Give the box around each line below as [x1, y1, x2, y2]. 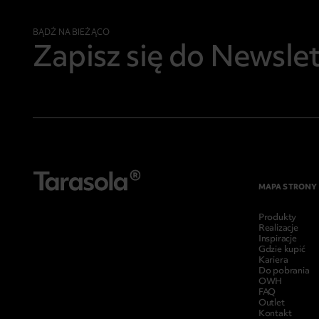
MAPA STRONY [258, 182, 318, 192]
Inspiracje [258, 232, 297, 244]
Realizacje [258, 221, 298, 234]
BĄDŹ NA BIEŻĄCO [33, 26, 110, 38]
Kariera [258, 253, 288, 266]
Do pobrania [258, 264, 310, 276]
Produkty [258, 211, 297, 223]
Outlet [258, 296, 285, 308]
